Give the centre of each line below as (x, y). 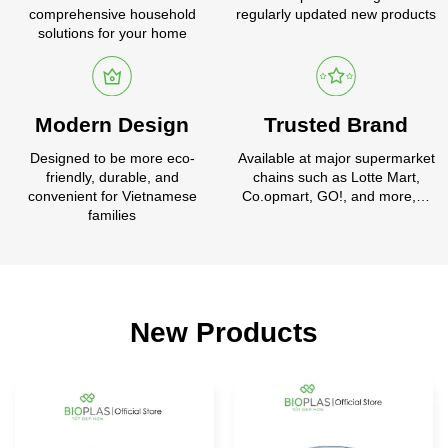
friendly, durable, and (112, 176)
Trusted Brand (336, 125)
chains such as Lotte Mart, (336, 176)
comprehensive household (112, 13)
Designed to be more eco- (112, 157)
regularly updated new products (336, 13)
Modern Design (112, 125)
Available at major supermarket (336, 157)
